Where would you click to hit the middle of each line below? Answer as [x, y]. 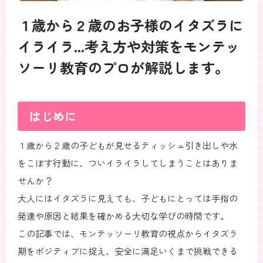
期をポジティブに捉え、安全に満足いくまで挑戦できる [128, 251]
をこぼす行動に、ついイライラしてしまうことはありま [128, 163]
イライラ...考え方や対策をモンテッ [129, 46]
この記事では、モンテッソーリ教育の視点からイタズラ [128, 233]
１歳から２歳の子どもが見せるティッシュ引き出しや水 [128, 145]
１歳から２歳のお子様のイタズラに [130, 25]
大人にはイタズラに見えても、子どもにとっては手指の [128, 198]
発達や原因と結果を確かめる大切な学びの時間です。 [123, 216]
